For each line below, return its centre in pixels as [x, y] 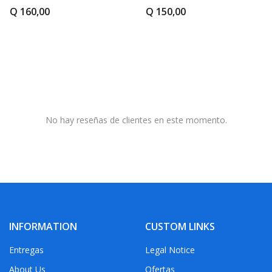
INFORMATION [43, 226]
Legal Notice [170, 250]
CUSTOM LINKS [180, 226]
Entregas [26, 250]
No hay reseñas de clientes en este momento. [136, 120]
